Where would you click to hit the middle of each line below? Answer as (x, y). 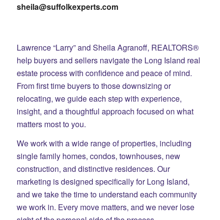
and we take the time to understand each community (107, 194)
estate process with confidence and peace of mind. (104, 73)
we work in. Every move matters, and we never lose (105, 207)
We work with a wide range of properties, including (104, 143)
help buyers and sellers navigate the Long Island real (108, 60)
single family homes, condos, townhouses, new (98, 156)
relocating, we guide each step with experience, (99, 98)
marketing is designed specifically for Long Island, (103, 182)
